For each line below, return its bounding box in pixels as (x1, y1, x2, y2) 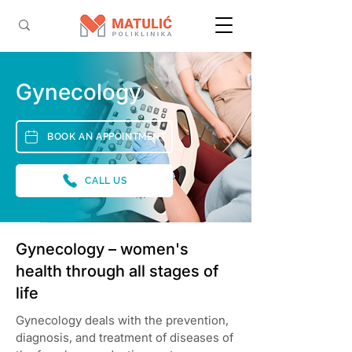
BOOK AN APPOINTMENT (47, 131, 167, 142)
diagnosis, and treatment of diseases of (16, 330, 233, 345)
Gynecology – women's (16, 240, 189, 258)
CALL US (85, 175, 127, 186)
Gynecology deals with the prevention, (16, 313, 229, 328)
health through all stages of (16, 262, 218, 280)
